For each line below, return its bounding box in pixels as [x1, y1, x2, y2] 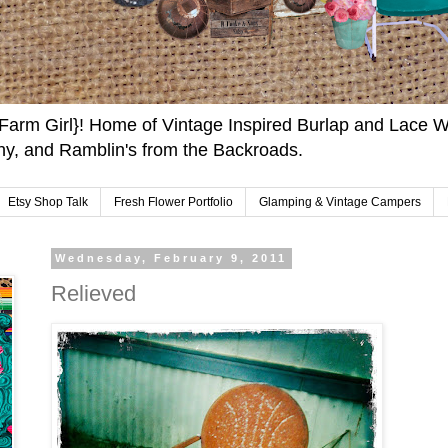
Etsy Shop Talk [8, 195, 88, 210]
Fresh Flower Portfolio [114, 195, 233, 210]
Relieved [51, 280, 136, 306]
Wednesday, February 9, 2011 [55, 252, 288, 265]
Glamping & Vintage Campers [259, 195, 421, 210]
